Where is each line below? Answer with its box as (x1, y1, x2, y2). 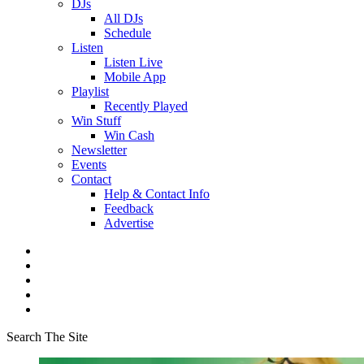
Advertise (104, 216, 154, 230)
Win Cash (104, 128, 154, 142)
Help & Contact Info (104, 187, 210, 201)
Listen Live (104, 55, 162, 69)
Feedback (104, 201, 154, 215)
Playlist (71, 84, 109, 98)
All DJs (104, 11, 143, 25)
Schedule (104, 26, 151, 40)
